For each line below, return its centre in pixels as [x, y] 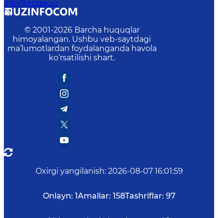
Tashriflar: [144, 196]
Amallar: [94, 196]
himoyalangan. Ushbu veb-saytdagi [82, 39]
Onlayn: [58, 196]
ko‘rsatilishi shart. [82, 58]
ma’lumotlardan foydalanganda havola [82, 48]
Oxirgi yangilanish [70, 171]
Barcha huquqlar [107, 30]
